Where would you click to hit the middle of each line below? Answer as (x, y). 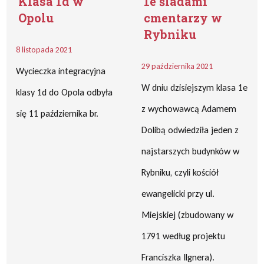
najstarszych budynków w (190, 151)
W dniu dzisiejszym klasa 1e (194, 88)
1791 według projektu (183, 236)
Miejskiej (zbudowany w (187, 215)
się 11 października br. (57, 113)
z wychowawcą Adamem (189, 109)
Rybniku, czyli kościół (180, 172)
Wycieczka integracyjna (61, 71)
